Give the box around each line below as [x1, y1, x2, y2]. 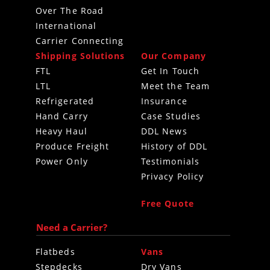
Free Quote [141, 198, 194, 210]
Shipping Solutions [36, 51, 125, 62]
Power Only [36, 156, 88, 168]
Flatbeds [36, 246, 75, 258]
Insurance [141, 96, 187, 107]
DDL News [141, 126, 187, 137]
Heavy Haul [36, 126, 87, 137]
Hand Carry [36, 111, 88, 122]
